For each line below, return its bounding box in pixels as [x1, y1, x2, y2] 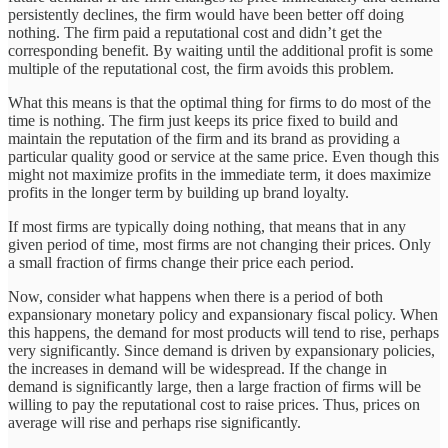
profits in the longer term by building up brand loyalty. [8, 184, 349, 202]
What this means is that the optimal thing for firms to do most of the [8, 94, 431, 112]
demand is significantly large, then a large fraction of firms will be [8, 378, 421, 396]
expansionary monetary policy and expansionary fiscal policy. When [8, 306, 438, 324]
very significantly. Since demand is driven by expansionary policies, [8, 342, 435, 360]
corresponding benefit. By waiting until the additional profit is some [8, 42, 433, 60]
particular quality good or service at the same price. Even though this [8, 148, 439, 166]
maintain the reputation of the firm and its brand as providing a [8, 130, 400, 148]
